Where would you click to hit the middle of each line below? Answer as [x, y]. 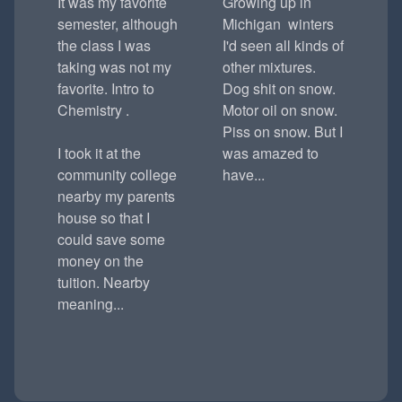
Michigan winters [278, 24]
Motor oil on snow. [280, 110]
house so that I [104, 218]
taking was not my [114, 67]
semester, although [118, 24]
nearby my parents [116, 196]
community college [117, 175]
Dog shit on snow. [279, 88]
